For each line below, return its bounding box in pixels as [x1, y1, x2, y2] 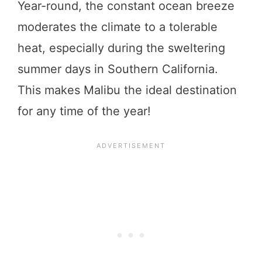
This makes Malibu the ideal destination [18, 82, 237, 97]
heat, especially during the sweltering [18, 40, 225, 55]
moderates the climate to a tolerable [18, 19, 218, 34]
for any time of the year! [18, 104, 154, 118]
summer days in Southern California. [18, 61, 218, 76]
